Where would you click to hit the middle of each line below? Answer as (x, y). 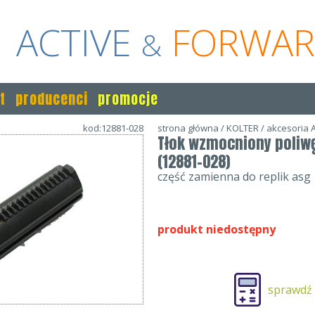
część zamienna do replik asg (234, 176)
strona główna (188, 128)
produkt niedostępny (217, 229)
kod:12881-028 (113, 128)
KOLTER (243, 128)
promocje (128, 99)
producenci (52, 99)
